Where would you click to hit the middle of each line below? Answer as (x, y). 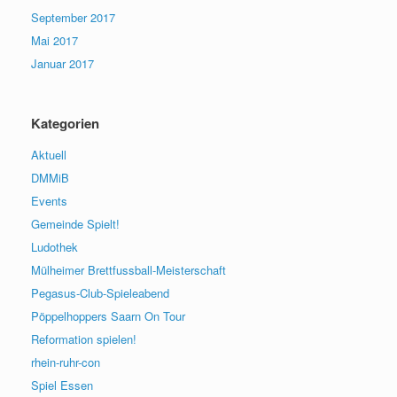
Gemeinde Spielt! (75, 223)
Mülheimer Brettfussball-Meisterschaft (128, 269)
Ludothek (54, 246)
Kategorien (65, 123)
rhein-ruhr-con (66, 362)
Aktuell (49, 154)
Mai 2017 (54, 40)
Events (49, 200)
